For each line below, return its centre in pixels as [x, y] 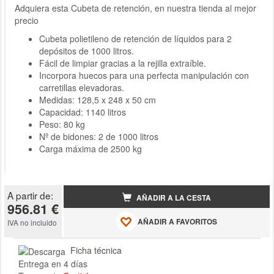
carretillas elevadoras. [82, 87]
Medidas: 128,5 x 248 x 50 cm [98, 100]
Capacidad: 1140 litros [83, 112]
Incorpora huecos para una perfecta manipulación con [144, 75]
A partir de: [30, 195]
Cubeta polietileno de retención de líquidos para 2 [135, 39]
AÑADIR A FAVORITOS [176, 222]
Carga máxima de [75, 149]
